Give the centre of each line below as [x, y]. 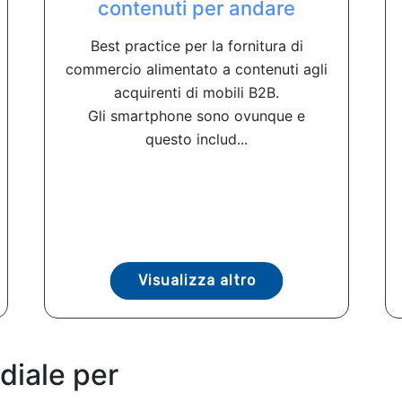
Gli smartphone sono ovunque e [197, 115]
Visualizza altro [197, 280]
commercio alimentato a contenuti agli [197, 69]
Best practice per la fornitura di [197, 45]
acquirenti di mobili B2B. [197, 92]
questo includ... [197, 139]
